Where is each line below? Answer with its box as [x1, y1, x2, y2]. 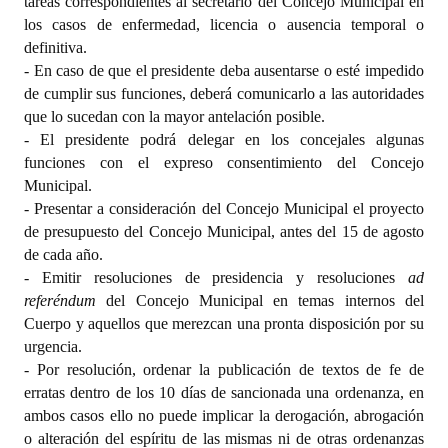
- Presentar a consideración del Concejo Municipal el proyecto [24, 199, 424, 217]
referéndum [24, 291, 107, 309]
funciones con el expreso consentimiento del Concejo [24, 153, 424, 171]
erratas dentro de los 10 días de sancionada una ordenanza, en [24, 383, 424, 401]
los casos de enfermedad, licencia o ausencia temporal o [24, 15, 424, 33]
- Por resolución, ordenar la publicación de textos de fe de [24, 360, 424, 378]
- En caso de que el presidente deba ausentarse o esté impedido [24, 61, 424, 79]
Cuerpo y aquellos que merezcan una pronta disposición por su [24, 314, 424, 332]
